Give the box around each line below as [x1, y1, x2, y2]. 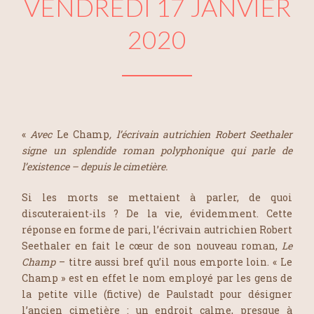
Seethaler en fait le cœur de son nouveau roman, [22, 238, 282, 252]
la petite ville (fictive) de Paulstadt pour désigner [22, 287, 292, 301]
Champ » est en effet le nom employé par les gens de [22, 271, 292, 285]
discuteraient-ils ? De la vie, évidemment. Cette [22, 206, 292, 220]
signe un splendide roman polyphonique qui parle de [22, 143, 292, 157]
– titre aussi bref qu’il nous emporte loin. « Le [55, 254, 292, 268]
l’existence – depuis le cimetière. [22, 159, 168, 173]
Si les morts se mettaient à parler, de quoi [22, 190, 292, 204]
